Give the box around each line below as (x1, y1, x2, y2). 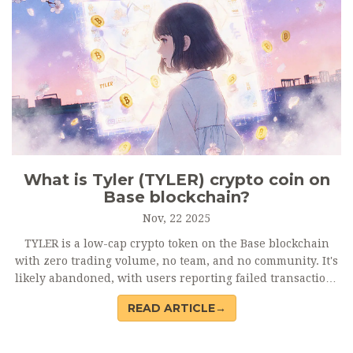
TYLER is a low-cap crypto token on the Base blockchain (24, 237, 329, 250)
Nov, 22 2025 (143, 212, 210, 225)
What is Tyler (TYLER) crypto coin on (23, 170, 330, 189)
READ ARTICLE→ (127, 301, 226, 315)
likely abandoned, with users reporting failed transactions (14, 272, 339, 284)
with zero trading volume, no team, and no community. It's (15, 255, 338, 267)
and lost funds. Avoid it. (111, 289, 242, 302)
